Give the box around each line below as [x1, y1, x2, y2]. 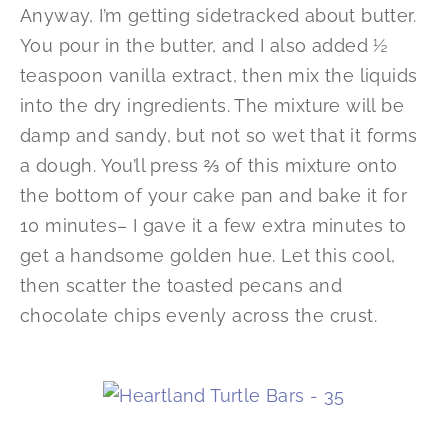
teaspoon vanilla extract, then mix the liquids [20, 64, 418, 86]
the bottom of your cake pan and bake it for [20, 184, 408, 206]
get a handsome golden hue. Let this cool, [20, 244, 396, 266]
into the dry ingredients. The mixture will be [20, 94, 404, 116]
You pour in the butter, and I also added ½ [20, 34, 389, 56]
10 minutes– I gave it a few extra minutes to [20, 214, 407, 236]
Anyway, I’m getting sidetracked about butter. [20, 4, 416, 26]
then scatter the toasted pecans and [20, 274, 342, 296]
